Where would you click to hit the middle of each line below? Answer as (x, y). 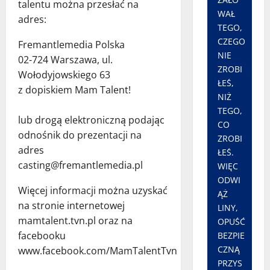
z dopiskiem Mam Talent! (74, 90)
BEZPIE (231, 236)
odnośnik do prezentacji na (80, 135)
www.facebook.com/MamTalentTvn (98, 251)
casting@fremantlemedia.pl (80, 165)
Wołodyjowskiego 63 (64, 75)
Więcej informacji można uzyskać (93, 191)
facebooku (42, 236)
